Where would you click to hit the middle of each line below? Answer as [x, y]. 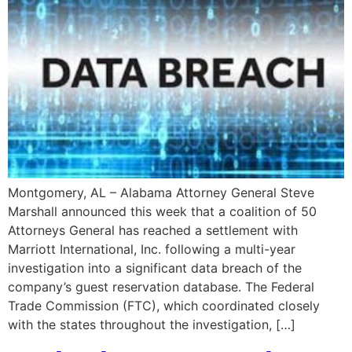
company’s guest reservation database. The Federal [161, 287]
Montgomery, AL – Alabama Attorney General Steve [161, 193]
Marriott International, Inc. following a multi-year [152, 249]
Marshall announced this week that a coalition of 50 [162, 212]
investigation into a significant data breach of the [155, 268]
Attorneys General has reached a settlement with [153, 231]
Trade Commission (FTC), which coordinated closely [164, 306]
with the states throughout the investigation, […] [152, 325]
